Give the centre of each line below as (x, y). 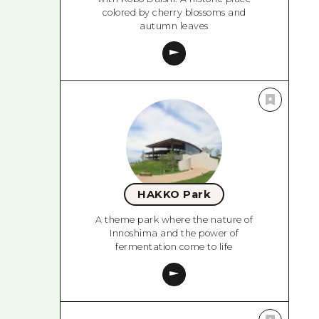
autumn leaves (174, 26)
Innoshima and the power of (174, 234)
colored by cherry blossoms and (174, 12)
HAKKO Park (174, 194)
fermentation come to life (174, 247)
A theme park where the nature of (174, 220)
